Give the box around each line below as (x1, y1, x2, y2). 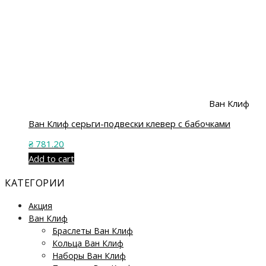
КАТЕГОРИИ (5, 176, 65, 190)
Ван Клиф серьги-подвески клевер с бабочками (28, 117, 230, 129)
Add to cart (28, 153, 74, 165)
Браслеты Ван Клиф (52, 225, 133, 237)
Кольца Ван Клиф (52, 237, 123, 249)
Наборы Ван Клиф (52, 250, 126, 262)
